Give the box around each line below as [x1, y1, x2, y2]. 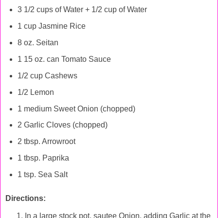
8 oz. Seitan [17, 38, 58, 47]
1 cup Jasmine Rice [17, 22, 86, 31]
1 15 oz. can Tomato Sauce [17, 54, 111, 63]
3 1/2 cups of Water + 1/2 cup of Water [17, 5, 147, 14]
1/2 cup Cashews [17, 71, 77, 80]
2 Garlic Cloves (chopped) [17, 121, 108, 129]
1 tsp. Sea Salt [17, 170, 68, 179]
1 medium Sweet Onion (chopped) [17, 104, 135, 113]
